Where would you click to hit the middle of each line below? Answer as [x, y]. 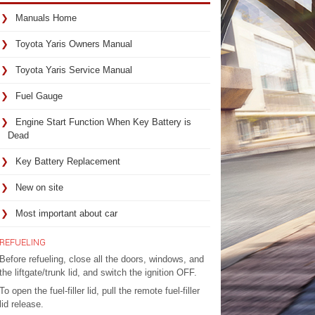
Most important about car [66, 213]
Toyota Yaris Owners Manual [73, 44]
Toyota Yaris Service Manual [73, 70]
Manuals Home [46, 18]
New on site [39, 187]
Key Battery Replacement [67, 161]
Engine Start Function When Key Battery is [103, 122]
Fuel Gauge [39, 96]
